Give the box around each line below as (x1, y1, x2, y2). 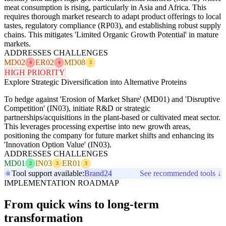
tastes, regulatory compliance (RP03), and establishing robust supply (4, 21, 221, 30)
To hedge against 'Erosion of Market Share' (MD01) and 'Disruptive (4, 94, 220, 103)
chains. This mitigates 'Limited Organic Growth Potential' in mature (4, 30, 218, 39)
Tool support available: (12, 168, 84, 178)
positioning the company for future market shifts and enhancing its (4, 131, 214, 140)
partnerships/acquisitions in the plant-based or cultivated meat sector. (4, 112, 220, 122)
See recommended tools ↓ (140, 168, 221, 178)
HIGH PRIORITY (5, 68, 65, 77)
